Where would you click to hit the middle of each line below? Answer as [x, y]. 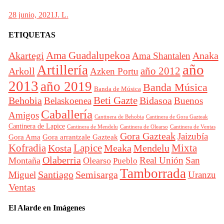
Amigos [23, 115]
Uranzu [202, 174]
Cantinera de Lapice [36, 126]
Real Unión [161, 160]
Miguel [22, 174]
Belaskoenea [67, 100]
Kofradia [27, 148]
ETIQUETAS [32, 34]
